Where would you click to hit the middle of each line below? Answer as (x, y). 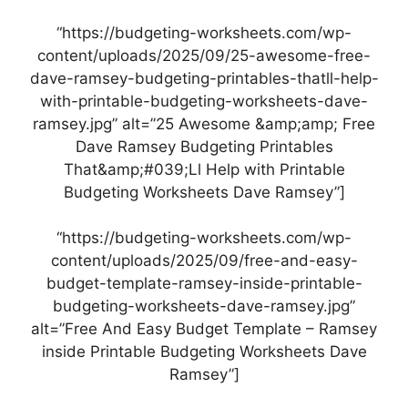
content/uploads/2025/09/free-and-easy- (204, 261)
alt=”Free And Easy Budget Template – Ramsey (204, 329)
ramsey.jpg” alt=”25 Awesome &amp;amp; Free (204, 123)
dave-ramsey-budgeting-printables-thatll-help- (204, 78)
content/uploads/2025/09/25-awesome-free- (204, 55)
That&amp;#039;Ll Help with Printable (204, 169)
